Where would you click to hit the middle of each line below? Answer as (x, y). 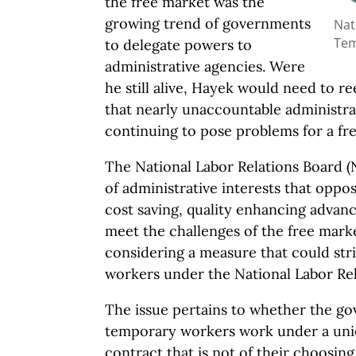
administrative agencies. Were (205, 66)
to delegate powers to (178, 45)
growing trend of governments (208, 23)
